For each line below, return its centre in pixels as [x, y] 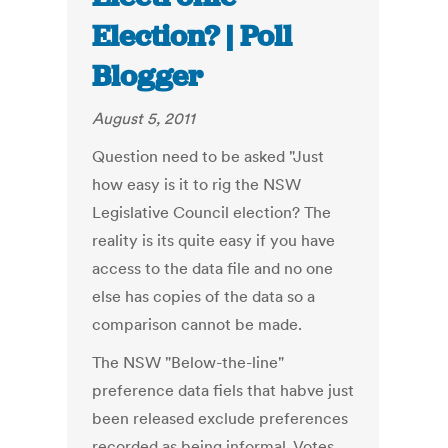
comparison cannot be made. [197, 324]
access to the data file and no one [213, 268]
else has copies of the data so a [204, 296]
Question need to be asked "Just [208, 156]
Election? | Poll [192, 36]
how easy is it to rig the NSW [197, 184]
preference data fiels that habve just [223, 390]
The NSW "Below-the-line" [188, 362]
